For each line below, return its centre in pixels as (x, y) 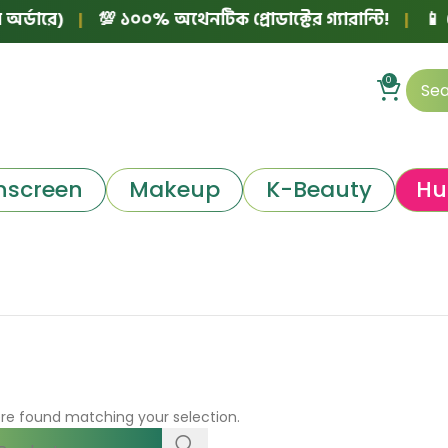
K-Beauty (318, 189)
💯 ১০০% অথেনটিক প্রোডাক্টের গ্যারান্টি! (219, 19)
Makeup (174, 189)
